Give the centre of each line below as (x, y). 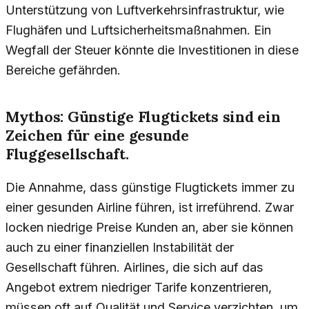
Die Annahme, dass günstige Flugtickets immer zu (150, 188)
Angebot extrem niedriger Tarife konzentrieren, (139, 288)
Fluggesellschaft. (67, 154)
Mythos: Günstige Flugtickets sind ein (143, 117)
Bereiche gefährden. (63, 70)
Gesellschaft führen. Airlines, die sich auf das (134, 268)
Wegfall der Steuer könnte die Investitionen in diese (152, 50)
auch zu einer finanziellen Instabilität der (120, 248)
